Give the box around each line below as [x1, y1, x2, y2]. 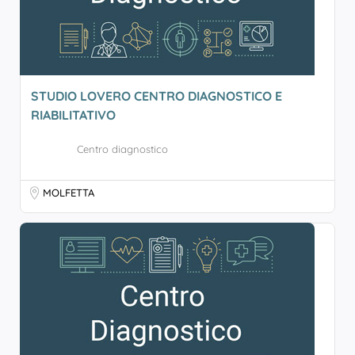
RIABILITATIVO [31, 107, 116, 123]
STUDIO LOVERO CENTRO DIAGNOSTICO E [31, 88, 282, 104]
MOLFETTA [43, 186, 94, 199]
